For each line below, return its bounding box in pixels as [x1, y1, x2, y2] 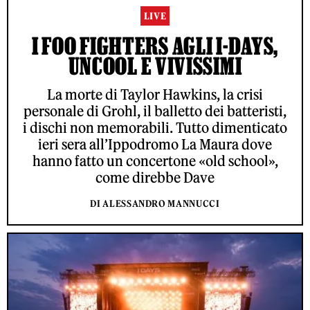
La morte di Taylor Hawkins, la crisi [47, 86, 263, 104]
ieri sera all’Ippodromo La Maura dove [38, 136, 272, 154]
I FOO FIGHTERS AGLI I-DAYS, [32, 33, 278, 60]
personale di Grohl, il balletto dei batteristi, [24, 102, 286, 120]
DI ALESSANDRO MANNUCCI [90, 198, 220, 210]
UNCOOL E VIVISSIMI [68, 53, 242, 80]
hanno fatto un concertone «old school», [32, 152, 278, 170]
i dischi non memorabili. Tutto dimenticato [23, 119, 287, 137]
